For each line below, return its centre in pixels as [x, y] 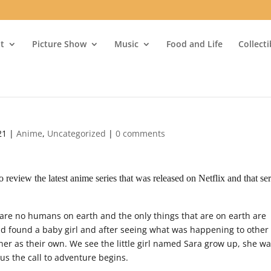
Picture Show [60, 44]
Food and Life [195, 44]
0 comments [141, 133]
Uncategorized [77, 133]
